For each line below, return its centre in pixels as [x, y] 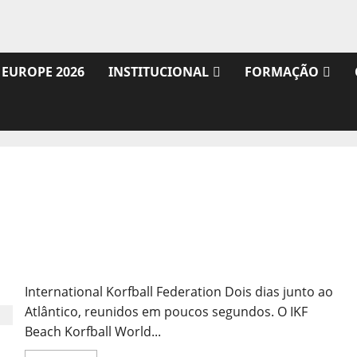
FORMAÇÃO [282, 72]
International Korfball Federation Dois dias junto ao [178, 292]
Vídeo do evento [75, 266]
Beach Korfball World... [92, 332]
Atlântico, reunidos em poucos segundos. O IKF [166, 312]
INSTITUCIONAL [159, 72]
